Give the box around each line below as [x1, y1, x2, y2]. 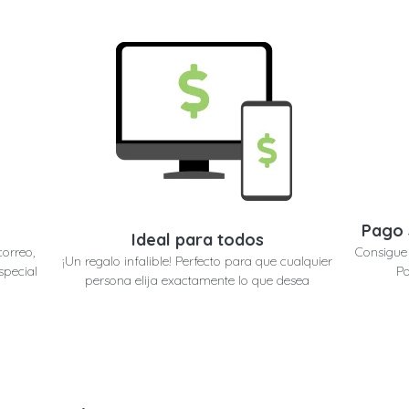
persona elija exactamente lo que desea [85, 272, 310, 289]
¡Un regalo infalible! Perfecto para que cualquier [62, 253, 333, 270]
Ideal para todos [131, 229, 264, 251]
